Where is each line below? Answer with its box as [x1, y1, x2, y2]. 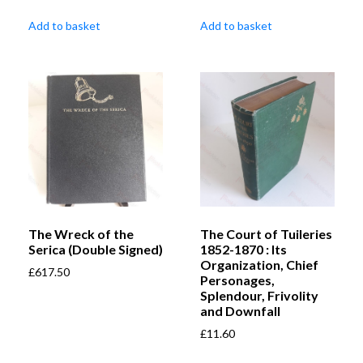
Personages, [200, 272, 275, 288]
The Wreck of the [28, 226, 134, 242]
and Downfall [200, 303, 280, 319]
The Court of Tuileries [200, 226, 332, 242]
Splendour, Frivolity [200, 288, 318, 304]
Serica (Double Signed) [28, 241, 163, 258]
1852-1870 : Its [200, 241, 287, 258]
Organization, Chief [200, 257, 318, 273]
